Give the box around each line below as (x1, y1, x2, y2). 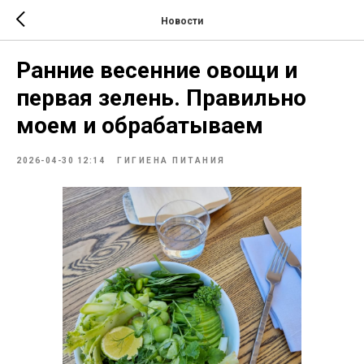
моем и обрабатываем (16, 112, 263, 139)
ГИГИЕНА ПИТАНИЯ (117, 156, 226, 165)
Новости (161, 15, 203, 27)
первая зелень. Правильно (16, 84, 306, 111)
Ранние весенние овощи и (16, 57, 297, 84)
